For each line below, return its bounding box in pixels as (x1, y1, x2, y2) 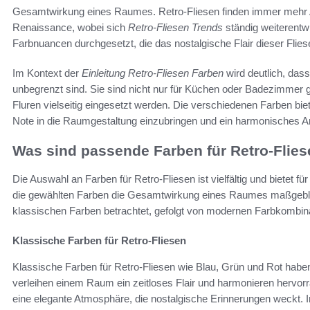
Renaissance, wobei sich (12, 21, 128, 34)
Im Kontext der (12, 67, 82, 80)
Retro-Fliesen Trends (128, 21, 223, 34)
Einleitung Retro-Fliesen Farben (82, 67, 224, 80)
